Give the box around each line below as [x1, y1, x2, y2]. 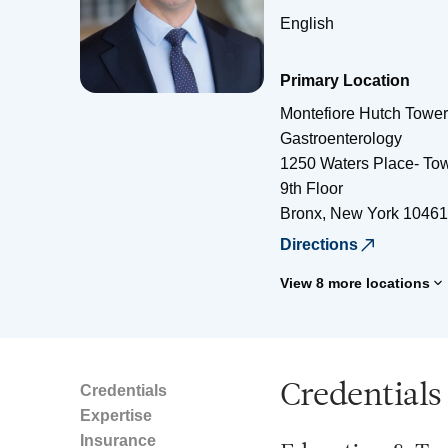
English [280, 14, 334, 32]
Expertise [80, 406, 152, 424]
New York [330, 204, 399, 222]
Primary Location [280, 71, 410, 89]
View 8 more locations [280, 274, 430, 291]
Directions [280, 235, 358, 253]
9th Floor [280, 179, 343, 197]
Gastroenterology [280, 129, 402, 147]
